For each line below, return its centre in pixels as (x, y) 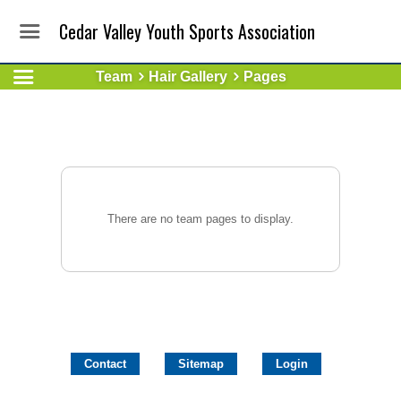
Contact (105, 364)
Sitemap (201, 364)
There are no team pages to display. (200, 219)
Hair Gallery (188, 77)
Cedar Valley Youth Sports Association (188, 31)
